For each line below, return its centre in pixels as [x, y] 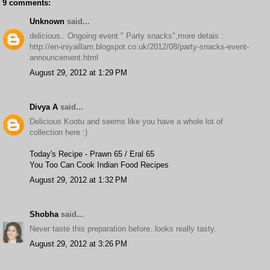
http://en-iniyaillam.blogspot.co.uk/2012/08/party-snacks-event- [139, 47]
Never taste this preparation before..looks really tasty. [123, 229]
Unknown [47, 21]
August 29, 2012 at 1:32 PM [78, 180]
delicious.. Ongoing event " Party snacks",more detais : [127, 36]
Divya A [44, 107]
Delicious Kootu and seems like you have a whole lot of [126, 121]
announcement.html [64, 58]
